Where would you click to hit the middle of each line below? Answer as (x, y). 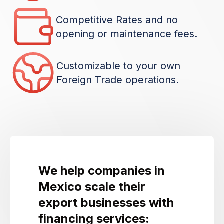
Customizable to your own (118, 66)
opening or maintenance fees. (127, 34)
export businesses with (106, 203)
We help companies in (102, 171)
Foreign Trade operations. (118, 80)
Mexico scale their (92, 187)
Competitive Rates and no (117, 20)
